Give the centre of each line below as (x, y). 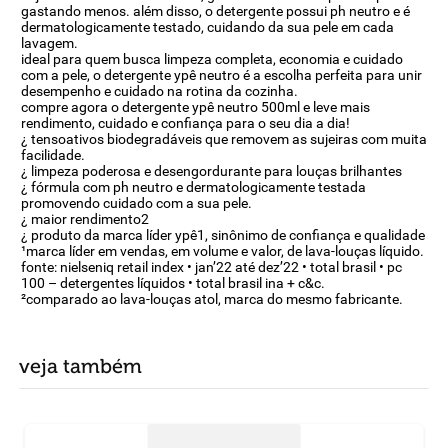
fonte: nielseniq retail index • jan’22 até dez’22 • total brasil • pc (211, 267)
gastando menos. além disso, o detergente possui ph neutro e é (215, 11)
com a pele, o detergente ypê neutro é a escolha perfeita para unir (221, 75)
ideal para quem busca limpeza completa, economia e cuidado (211, 59)
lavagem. (49, 43)
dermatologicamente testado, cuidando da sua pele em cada (207, 27)
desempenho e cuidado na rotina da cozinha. (159, 91)
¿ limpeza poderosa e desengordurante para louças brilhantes (211, 171)
